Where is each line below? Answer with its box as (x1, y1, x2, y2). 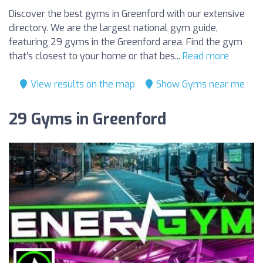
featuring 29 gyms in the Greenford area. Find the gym (9, 36, 242, 48)
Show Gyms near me (153, 78, 245, 90)
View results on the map (28, 78, 135, 90)
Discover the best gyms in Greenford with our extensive (9, 8, 245, 20)
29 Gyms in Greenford (9, 109, 166, 130)
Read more (183, 50, 229, 62)
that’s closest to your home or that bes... (9, 50, 183, 62)
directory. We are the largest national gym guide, (9, 22, 218, 34)
